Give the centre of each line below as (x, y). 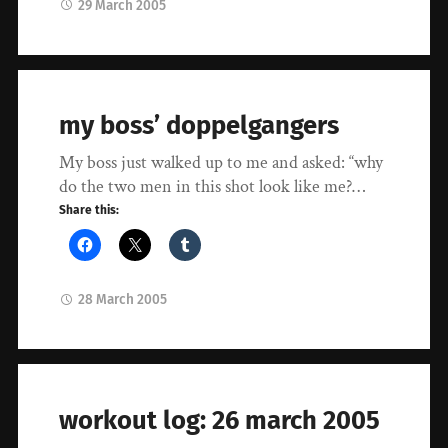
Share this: (89, 210)
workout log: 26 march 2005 (220, 420)
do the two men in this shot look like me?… (212, 187)
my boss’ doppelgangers (199, 126)
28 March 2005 (123, 300)
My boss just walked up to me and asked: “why (221, 163)
